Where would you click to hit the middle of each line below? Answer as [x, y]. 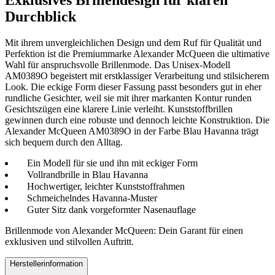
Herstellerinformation [46, 263]
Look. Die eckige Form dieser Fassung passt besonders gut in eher [133, 87]
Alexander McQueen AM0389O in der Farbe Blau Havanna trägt [132, 131]
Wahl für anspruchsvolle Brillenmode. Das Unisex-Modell [118, 64]
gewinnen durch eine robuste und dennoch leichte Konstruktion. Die [137, 120]
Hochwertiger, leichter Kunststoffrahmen [106, 186]
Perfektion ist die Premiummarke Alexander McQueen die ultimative [137, 53]
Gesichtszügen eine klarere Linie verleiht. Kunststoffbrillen [119, 109]
